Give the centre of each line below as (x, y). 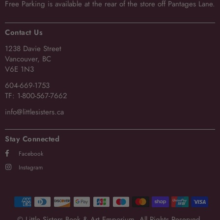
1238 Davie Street (33, 48)
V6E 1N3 (19, 69)
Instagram (31, 167)
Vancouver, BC (28, 59)
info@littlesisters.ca (34, 112)
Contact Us (24, 32)
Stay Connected (32, 139)
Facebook (31, 153)
